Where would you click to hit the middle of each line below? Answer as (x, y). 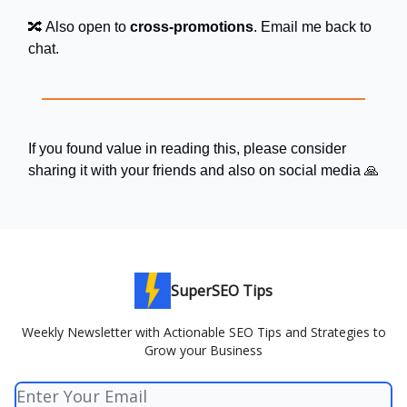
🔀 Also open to (79, 27)
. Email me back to (313, 27)
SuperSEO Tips (222, 291)
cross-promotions (192, 27)
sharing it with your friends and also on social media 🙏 (203, 170)
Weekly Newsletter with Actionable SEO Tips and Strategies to (203, 332)
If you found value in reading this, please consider (187, 149)
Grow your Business (203, 350)
